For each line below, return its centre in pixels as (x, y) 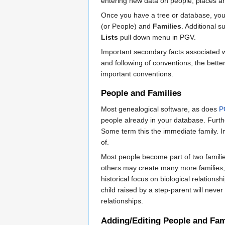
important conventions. (137, 74)
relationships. (122, 201)
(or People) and (127, 26)
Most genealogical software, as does (160, 109)
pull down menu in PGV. (157, 37)
